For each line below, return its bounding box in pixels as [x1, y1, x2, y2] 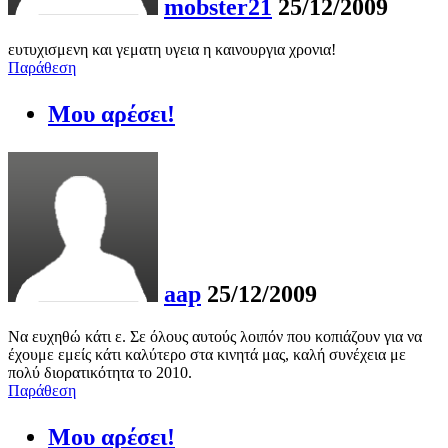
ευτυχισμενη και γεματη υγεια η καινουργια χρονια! [8, 41, 336, 59]
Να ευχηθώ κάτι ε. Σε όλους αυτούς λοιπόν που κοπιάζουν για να [8, 327, 422, 345]
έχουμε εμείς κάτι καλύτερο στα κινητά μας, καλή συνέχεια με [8, 345, 406, 363]
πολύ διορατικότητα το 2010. [8, 363, 192, 381]
